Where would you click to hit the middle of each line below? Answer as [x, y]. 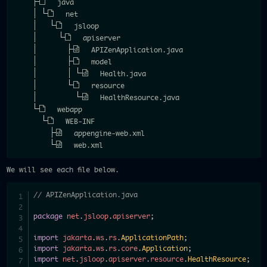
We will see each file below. [63, 170]
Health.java [123, 74]
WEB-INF [80, 122]
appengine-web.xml [110, 133]
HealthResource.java [139, 98]
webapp [69, 110]
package [48, 216]
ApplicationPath [153, 238]
